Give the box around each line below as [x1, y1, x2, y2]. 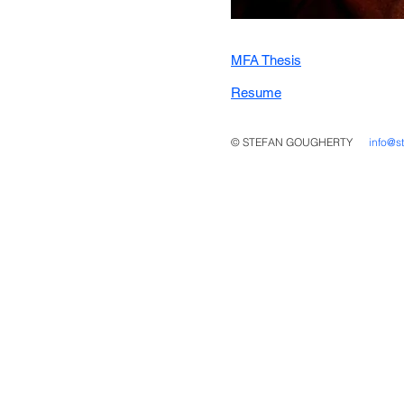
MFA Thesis [231, 52, 301, 68]
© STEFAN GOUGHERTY [231, 135, 355, 149]
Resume [231, 85, 281, 100]
